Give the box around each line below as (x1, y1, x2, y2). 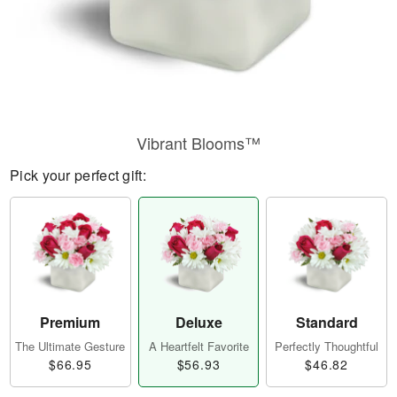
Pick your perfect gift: (10, 165, 146, 185)
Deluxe (175, 312, 222, 333)
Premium (40, 312, 101, 333)
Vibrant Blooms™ (136, 131, 261, 154)
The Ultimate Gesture (15, 338, 126, 355)
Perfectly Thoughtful (275, 338, 379, 355)
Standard (295, 312, 358, 333)
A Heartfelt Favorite (148, 338, 249, 355)
